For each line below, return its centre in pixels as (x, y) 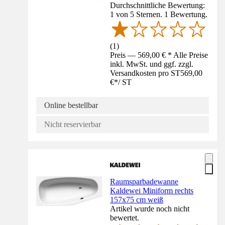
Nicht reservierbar (73, 124)
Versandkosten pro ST (145, 73)
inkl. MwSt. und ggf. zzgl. (152, 64)
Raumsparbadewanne (144, 181)
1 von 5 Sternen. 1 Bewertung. (159, 15)
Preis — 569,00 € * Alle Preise (159, 55)
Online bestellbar (71, 105)
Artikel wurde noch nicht (150, 208)
